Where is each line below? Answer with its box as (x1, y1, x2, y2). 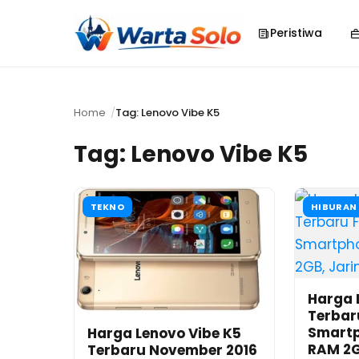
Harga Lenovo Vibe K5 (87, 324, 241, 344)
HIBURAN (310, 200, 357, 213)
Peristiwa (269, 25, 322, 41)
